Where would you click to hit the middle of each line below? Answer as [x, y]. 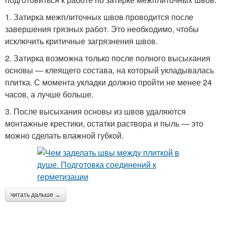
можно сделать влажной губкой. [64, 135]
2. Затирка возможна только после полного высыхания [108, 58]
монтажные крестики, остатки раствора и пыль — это [104, 123]
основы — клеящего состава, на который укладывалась [109, 70]
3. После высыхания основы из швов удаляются [95, 111]
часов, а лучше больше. [49, 94]
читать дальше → [36, 195]
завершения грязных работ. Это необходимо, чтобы [102, 29]
